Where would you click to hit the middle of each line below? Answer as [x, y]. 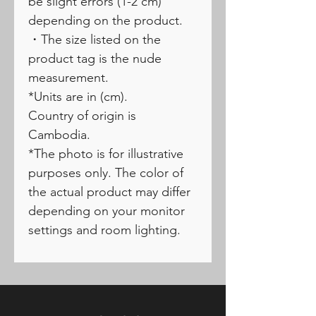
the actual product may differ [109, 192]
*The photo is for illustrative [106, 154]
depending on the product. [105, 21]
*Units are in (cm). [78, 97]
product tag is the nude [95, 59]
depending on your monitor [107, 211]
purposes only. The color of [106, 173]
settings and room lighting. [104, 230]
